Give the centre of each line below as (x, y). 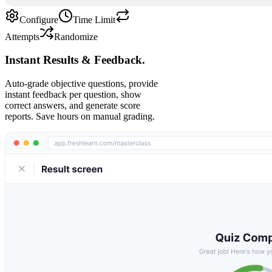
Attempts (22, 36)
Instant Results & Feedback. (75, 60)
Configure (39, 19)
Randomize (76, 36)
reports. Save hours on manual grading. (80, 117)
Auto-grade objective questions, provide (81, 84)
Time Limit (94, 19)
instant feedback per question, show (73, 95)
